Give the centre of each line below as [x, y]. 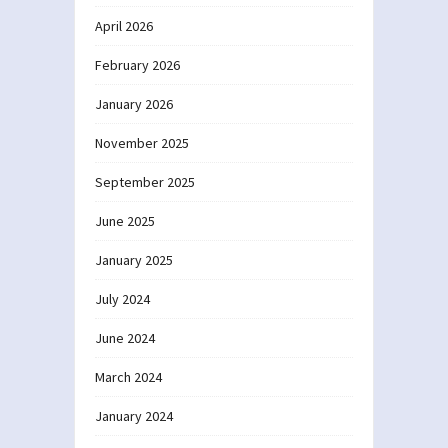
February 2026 [137, 64]
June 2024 [125, 337]
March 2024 [128, 376]
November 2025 [142, 142]
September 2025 [145, 181]
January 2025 [134, 259]
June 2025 [125, 220]
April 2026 [124, 25]
